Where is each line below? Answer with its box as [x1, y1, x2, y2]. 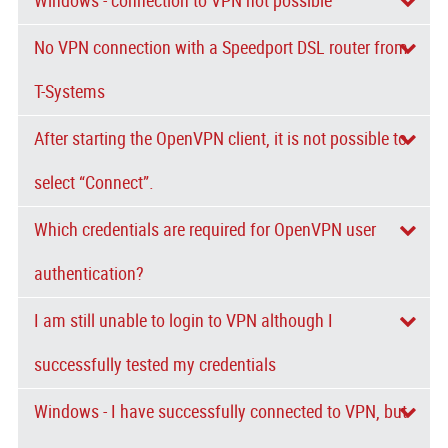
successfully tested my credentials [34, 355, 277, 376]
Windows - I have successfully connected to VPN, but [34, 402, 408, 423]
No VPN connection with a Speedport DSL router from [34, 37, 409, 58]
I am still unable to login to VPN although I [34, 311, 334, 332]
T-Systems [34, 81, 106, 102]
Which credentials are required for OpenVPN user [34, 220, 377, 241]
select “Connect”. [34, 172, 155, 193]
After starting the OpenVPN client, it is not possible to [34, 128, 408, 149]
